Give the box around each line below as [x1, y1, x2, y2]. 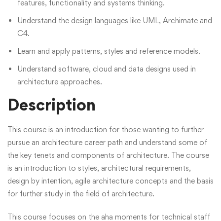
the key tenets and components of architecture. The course [7, 150, 209, 160]
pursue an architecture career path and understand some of [7, 138, 207, 147]
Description [7, 95, 96, 114]
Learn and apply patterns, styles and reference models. [17, 46, 200, 56]
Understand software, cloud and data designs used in [17, 64, 196, 74]
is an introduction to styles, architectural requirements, [7, 163, 191, 173]
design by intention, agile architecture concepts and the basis [7, 176, 214, 185]
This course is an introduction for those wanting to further [7, 125, 204, 134]
